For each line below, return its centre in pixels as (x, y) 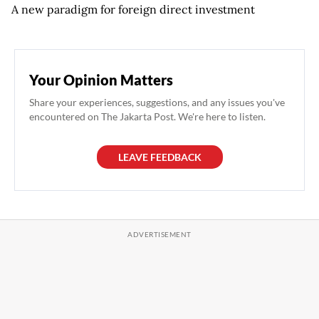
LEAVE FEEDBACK (159, 157)
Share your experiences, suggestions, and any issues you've (157, 102)
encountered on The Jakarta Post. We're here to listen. (147, 116)
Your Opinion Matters (101, 79)
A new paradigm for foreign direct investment (133, 9)
